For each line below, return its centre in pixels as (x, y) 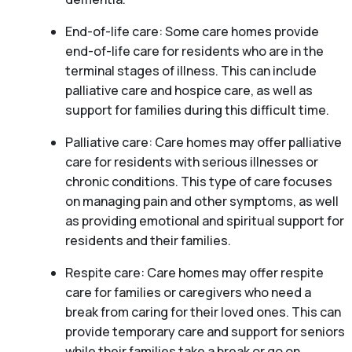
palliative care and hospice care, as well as (189, 90)
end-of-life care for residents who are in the (194, 51)
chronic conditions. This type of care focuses (198, 181)
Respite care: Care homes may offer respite (194, 272)
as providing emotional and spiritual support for (204, 220)
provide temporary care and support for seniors (205, 331)
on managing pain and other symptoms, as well (202, 201)
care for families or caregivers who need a (188, 292)
